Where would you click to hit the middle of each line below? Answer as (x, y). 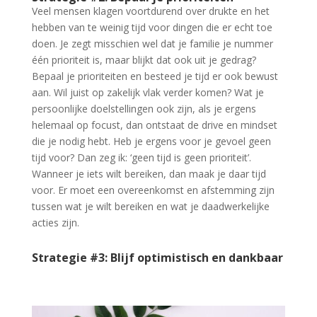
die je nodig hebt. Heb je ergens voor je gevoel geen (151, 142)
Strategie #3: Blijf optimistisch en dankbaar (157, 258)
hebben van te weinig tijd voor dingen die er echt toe (152, 28)
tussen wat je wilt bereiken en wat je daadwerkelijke (150, 207)
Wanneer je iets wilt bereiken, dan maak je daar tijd (149, 174)
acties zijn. (55, 223)
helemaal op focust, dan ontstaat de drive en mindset (154, 125)
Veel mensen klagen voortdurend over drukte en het (150, 11)
